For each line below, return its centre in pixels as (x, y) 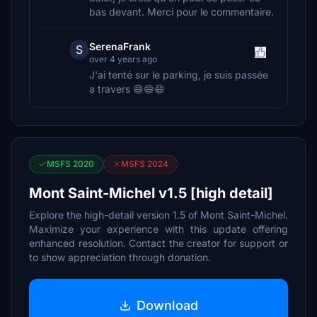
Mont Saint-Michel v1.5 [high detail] (151, 193)
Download (167, 305)
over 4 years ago (123, 59)
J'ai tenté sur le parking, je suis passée (179, 75)
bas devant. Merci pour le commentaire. (181, 12)
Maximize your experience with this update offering (158, 229)
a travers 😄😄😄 (127, 89)
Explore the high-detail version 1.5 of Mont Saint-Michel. (158, 215)
